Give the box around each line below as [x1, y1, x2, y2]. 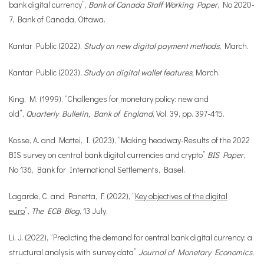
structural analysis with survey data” [9, 246, 138, 258]
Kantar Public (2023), [9, 67, 84, 78]
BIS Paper [207, 149, 243, 160]
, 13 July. [80, 205, 108, 216]
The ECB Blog [31, 205, 80, 216]
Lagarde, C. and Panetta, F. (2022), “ [9, 190, 135, 202]
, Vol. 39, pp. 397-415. [153, 108, 225, 119]
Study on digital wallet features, [84, 67, 196, 78]
